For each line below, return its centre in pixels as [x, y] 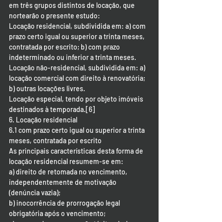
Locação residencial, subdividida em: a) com [78, 26]
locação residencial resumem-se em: [66, 161]
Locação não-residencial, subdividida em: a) [78, 68]
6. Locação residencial [43, 120]
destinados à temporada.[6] [52, 109]
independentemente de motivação [63, 182]
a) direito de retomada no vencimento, [69, 172]
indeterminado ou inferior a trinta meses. [73, 57]
